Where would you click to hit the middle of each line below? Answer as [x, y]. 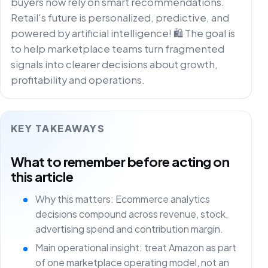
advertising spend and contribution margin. [129, 229]
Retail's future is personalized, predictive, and [120, 17]
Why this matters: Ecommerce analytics [122, 199]
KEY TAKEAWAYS [58, 129]
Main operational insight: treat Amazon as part [135, 248]
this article [42, 176]
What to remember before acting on [120, 161]
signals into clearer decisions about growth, [114, 64]
